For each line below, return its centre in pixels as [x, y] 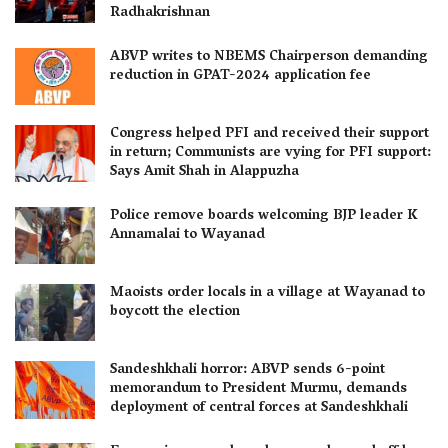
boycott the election [175, 313]
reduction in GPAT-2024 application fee [240, 76]
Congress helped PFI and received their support [269, 134]
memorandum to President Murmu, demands [258, 390]
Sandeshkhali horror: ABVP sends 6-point [247, 371]
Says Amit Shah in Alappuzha [204, 172]
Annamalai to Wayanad [187, 235]
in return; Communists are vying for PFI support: [270, 153]
